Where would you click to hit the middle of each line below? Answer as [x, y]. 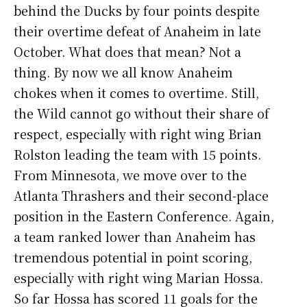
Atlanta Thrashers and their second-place [141, 195]
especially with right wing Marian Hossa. [138, 277]
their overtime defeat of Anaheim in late [137, 30]
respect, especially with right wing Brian [138, 133]
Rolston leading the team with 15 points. [137, 154]
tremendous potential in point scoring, [133, 257]
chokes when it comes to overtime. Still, [136, 92]
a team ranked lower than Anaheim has [135, 236]
